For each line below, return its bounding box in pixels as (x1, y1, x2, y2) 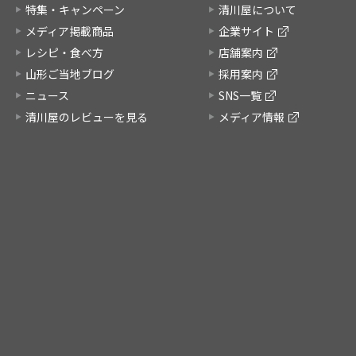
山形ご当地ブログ (25, 65, 114, 82)
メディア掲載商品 (25, 22, 114, 39)
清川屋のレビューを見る (25, 108, 148, 125)
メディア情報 (219, 108, 284, 125)
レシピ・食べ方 (25, 44, 103, 60)
